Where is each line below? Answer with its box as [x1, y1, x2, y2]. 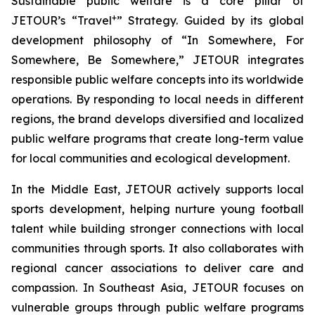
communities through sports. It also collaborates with [11, 241, 304, 256]
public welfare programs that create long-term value [11, 131, 304, 146]
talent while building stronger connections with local [11, 221, 304, 236]
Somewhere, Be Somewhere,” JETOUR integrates [11, 53, 304, 67]
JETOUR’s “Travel [11, 13, 112, 28]
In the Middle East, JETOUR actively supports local [11, 182, 304, 197]
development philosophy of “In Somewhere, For [11, 33, 304, 48]
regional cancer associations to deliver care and [11, 261, 304, 276]
